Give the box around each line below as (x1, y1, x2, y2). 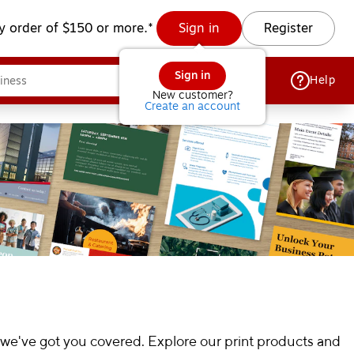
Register (264, 19, 313, 38)
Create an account (145, 98, 240, 115)
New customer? (152, 87, 233, 104)
